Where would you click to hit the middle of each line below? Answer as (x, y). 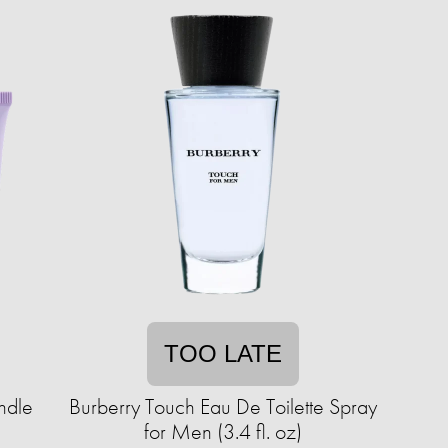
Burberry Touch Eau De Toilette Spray (223, 406)
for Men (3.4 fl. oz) (223, 431)
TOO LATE (223, 353)
